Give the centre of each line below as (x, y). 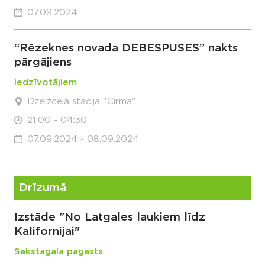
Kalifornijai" (47, 232)
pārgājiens (43, 62)
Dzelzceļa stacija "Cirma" (82, 101)
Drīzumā (43, 188)
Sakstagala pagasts (59, 252)
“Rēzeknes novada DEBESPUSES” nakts (126, 48)
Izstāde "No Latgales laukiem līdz (110, 217)
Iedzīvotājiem (46, 83)
